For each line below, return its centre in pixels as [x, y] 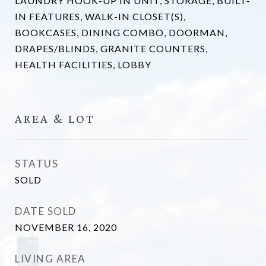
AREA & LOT [55, 119]
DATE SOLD [46, 211]
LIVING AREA [50, 259]
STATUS [37, 164]
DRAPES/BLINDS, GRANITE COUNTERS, [111, 48]
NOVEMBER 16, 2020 [66, 227]
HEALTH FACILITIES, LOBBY [83, 64]
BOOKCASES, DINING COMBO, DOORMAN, [121, 32]
